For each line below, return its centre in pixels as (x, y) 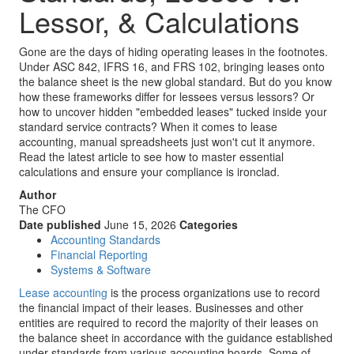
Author (38, 194)
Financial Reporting (99, 254)
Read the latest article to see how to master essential (151, 156)
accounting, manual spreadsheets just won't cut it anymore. (167, 141)
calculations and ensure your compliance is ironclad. (149, 171)
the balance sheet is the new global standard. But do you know (175, 81)
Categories (209, 224)
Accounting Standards (105, 239)
